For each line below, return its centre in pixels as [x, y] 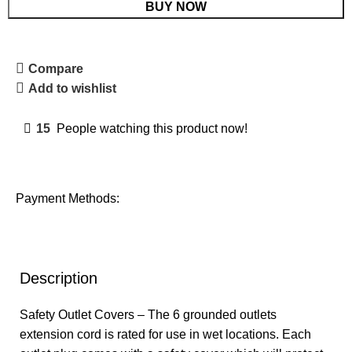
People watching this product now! [152, 128]
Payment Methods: [68, 198]
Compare [56, 68]
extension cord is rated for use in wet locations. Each [165, 334]
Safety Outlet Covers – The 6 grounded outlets [148, 315]
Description [59, 278]
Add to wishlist [73, 88]
